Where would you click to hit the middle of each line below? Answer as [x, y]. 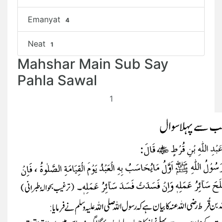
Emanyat [45, 19]
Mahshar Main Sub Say [93, 64]
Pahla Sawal [57, 80]
